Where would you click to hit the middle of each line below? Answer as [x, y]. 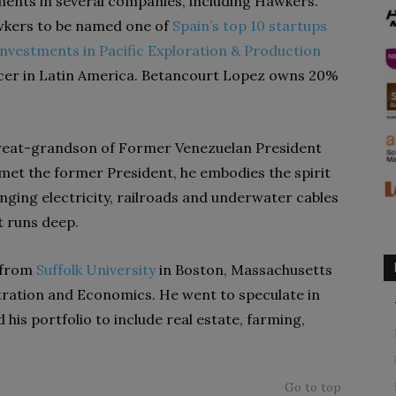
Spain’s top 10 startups [250, 26]
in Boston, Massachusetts [244, 270]
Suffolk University [96, 270]
